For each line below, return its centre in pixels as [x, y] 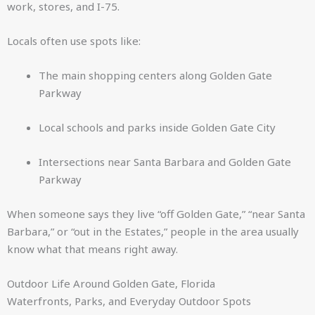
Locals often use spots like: [74, 41]
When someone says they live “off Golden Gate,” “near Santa [156, 214]
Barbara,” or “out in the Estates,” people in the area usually [153, 231]
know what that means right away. [92, 249]
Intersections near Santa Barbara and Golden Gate [165, 162]
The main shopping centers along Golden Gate [155, 75]
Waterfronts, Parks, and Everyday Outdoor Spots [129, 301]
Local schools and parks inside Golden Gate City [157, 127]
